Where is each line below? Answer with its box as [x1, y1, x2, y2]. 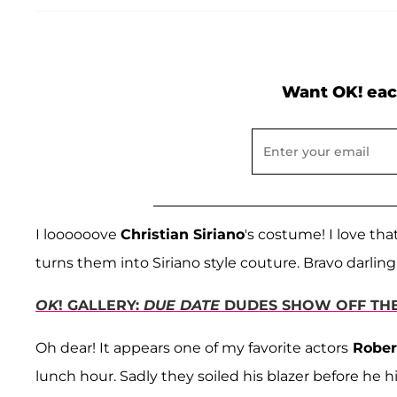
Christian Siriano [121, 226, 245, 244]
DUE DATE [144, 297, 220, 315]
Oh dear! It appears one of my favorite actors [35, 339, 348, 357]
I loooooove [35, 226, 121, 244]
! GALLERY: [58, 297, 144, 315]
